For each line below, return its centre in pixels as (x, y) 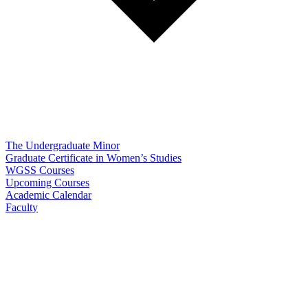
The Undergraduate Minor (63, 145)
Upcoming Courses (47, 182)
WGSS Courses (40, 170)
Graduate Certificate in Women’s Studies (93, 157)
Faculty (22, 207)
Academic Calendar (48, 195)
